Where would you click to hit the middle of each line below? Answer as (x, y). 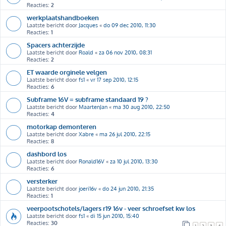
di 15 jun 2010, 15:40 (115, 216)
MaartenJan (93, 107)
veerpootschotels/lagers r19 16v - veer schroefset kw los (111, 208)
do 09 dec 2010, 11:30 (130, 25)
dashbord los (47, 154)
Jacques (88, 25)
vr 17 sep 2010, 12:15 (114, 80)
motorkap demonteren (62, 126)
